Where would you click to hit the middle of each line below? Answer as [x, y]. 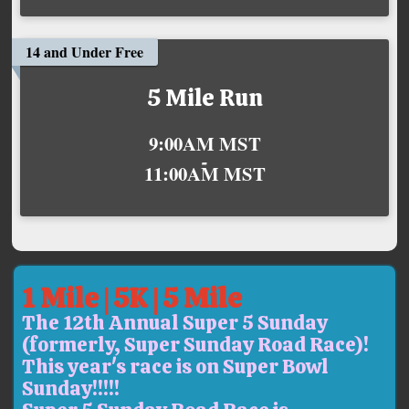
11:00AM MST [204, 173]
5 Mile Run [204, 97]
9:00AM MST [204, 143]
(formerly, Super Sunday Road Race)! [199, 344]
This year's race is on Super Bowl [176, 366]
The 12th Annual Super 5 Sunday [175, 322]
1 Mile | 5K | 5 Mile [132, 298]
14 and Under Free [85, 51]
